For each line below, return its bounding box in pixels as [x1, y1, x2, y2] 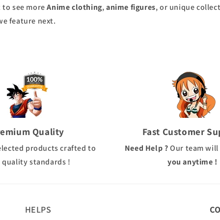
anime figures [106, 2, 156, 12]
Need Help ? [124, 143, 168, 153]
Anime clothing [47, 2, 102, 12]
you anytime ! [167, 157, 218, 167]
